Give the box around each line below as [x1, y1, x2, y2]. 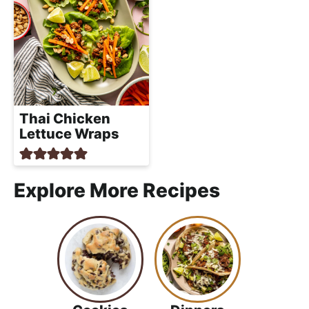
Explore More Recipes [14, 179, 220, 203]
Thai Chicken [19, 110, 110, 127]
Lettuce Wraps [19, 125, 119, 142]
